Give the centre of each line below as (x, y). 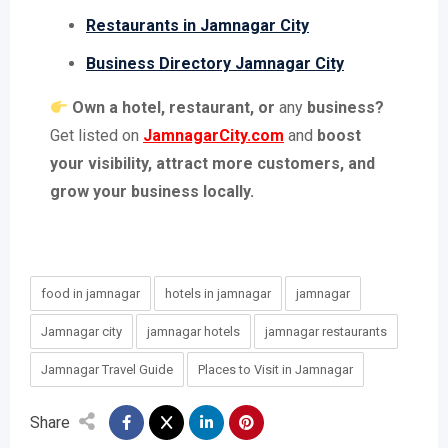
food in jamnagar (90, 294)
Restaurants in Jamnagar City (197, 26)
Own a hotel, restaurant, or (174, 108)
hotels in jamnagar (218, 294)
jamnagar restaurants (326, 332)
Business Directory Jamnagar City (215, 64)
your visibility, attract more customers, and (212, 164)
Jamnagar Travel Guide (107, 370)
